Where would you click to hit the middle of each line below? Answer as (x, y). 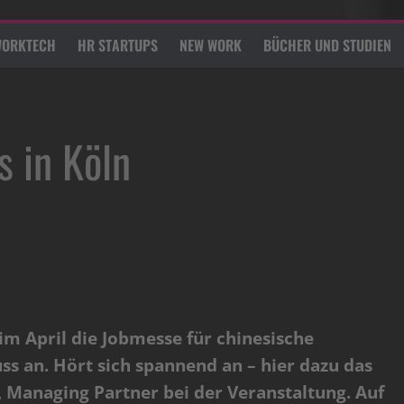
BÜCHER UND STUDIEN (327, 46)
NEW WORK (211, 46)
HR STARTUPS (118, 46)
